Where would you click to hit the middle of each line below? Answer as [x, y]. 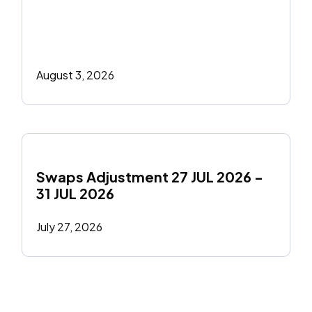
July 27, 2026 [69, 227]
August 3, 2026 [75, 75]
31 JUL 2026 [75, 194]
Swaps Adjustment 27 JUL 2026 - [149, 177]
